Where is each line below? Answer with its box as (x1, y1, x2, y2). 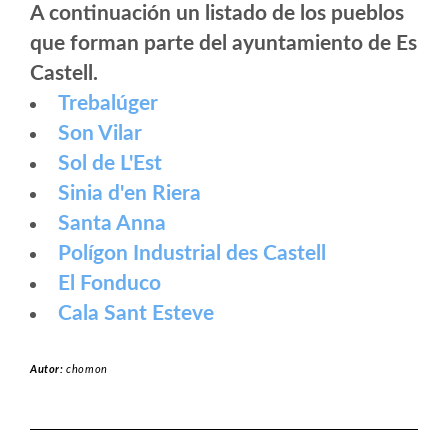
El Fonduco (58, 273, 161, 295)
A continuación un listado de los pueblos (30, 3, 404, 25)
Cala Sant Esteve (58, 303, 214, 325)
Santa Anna (58, 213, 166, 235)
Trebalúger (58, 93, 158, 115)
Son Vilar (58, 123, 142, 145)
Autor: (30, 364, 67, 376)
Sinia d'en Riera (58, 183, 201, 205)
